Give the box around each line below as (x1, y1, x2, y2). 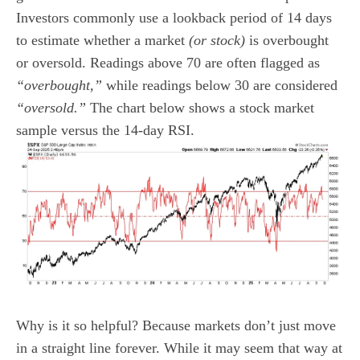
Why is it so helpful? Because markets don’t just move (16, 317, 336, 333)
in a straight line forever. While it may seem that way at (16, 339, 342, 356)
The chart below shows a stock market (86, 100, 314, 116)
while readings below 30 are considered (102, 77, 337, 93)
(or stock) (185, 32, 245, 48)
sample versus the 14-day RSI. (16, 122, 194, 138)
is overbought (245, 32, 329, 48)
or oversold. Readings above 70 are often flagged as (16, 55, 320, 71)
